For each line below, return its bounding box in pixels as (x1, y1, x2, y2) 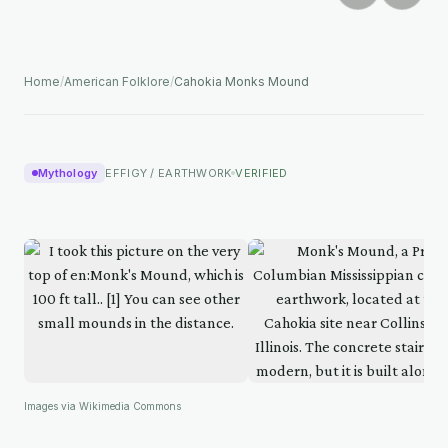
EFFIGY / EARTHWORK (105, 166, 232, 181)
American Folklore (64, 74, 170, 90)
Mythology (38, 166, 98, 181)
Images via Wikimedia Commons (24, 400, 181, 413)
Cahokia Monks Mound (174, 74, 309, 90)
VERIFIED (235, 166, 288, 181)
